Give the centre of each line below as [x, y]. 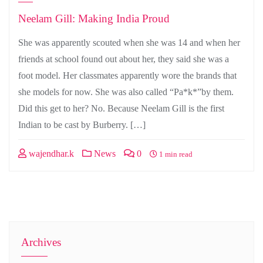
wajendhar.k [50, 154]
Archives [41, 242]
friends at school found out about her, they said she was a [124, 59]
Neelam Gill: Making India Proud [94, 18]
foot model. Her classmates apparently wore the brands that [127, 75]
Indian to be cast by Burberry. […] [82, 125]
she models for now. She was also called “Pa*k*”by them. [126, 92]
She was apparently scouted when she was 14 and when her [129, 43]
